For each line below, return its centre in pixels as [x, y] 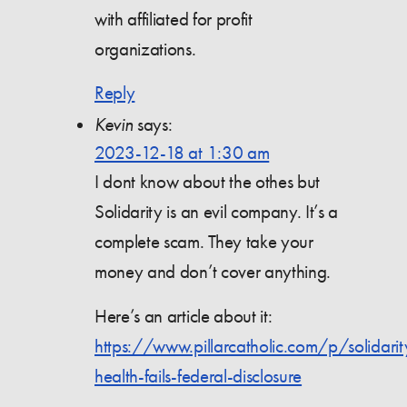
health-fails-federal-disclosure [199, 377]
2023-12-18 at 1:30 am [182, 153]
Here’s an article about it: [184, 317]
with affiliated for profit [174, 20]
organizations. [145, 50]
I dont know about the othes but [208, 182]
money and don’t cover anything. [213, 272]
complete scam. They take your [204, 242]
